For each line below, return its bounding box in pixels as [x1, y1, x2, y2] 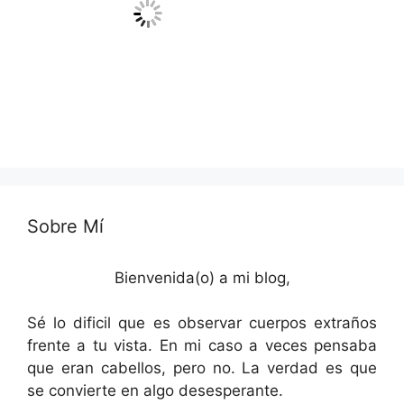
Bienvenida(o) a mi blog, [114, 268, 290, 287]
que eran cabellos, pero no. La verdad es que [27, 358, 377, 377]
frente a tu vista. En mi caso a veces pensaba [27, 335, 377, 354]
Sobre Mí [27, 215, 104, 237]
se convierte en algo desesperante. [27, 381, 283, 399]
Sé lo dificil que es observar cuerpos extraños [27, 313, 377, 332]
